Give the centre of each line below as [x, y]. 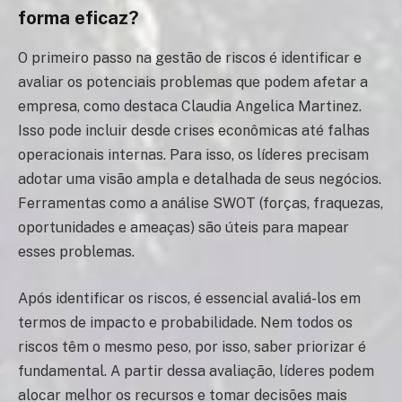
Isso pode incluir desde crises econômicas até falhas [194, 130]
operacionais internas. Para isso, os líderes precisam [193, 154]
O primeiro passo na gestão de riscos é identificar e [190, 57]
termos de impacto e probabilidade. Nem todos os [185, 322]
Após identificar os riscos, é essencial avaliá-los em [189, 298]
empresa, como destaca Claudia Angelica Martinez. [190, 106]
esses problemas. [76, 251]
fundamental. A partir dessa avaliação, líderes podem [196, 371]
